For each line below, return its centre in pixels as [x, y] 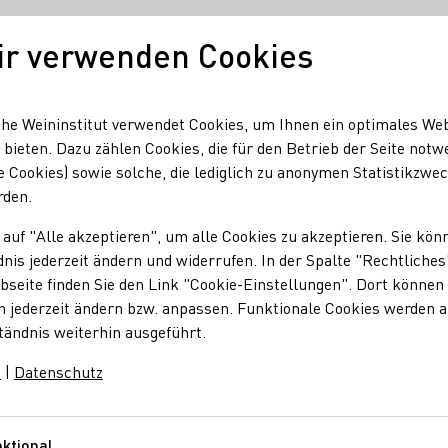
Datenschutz [58, 371]
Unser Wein [130, 103]
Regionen [245, 103]
